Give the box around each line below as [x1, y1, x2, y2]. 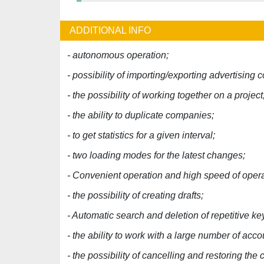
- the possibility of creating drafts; [67, 190, 203, 200]
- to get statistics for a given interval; [67, 130, 215, 140]
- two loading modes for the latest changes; [67, 150, 245, 160]
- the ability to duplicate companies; [67, 110, 214, 120]
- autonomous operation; [67, 50, 169, 60]
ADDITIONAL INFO [70, 25, 151, 35]
